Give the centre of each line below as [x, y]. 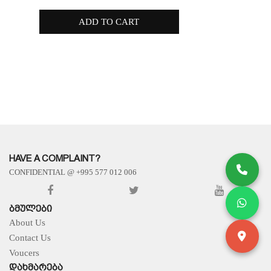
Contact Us [30, 237]
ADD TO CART [109, 21]
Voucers [24, 253]
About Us [27, 222]
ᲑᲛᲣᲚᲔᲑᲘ [31, 208]
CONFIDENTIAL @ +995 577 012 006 [73, 172]
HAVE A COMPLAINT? [55, 158]
